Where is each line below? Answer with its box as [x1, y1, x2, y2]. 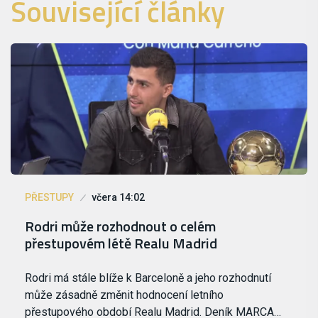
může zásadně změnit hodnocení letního [25, 288, 224, 302]
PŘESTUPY [25, 192, 74, 204]
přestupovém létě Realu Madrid [25, 232, 217, 255]
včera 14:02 [92, 192, 145, 204]
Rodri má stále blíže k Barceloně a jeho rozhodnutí [25, 271, 271, 285]
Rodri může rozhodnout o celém [25, 215, 216, 238]
